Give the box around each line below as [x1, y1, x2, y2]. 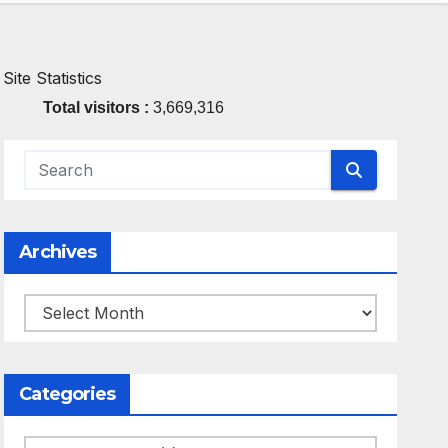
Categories [19, 383, 116, 405]
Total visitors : [43, 99, 154, 116]
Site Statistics [3, 68, 103, 88]
